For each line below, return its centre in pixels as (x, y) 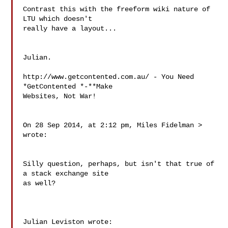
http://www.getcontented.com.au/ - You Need (109, 77)
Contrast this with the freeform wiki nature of (117, 9)
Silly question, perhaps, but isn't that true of (119, 164)
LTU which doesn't (60, 19)
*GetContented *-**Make (70, 87)
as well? (39, 183)
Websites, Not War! (60, 96)
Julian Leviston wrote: (68, 222)
